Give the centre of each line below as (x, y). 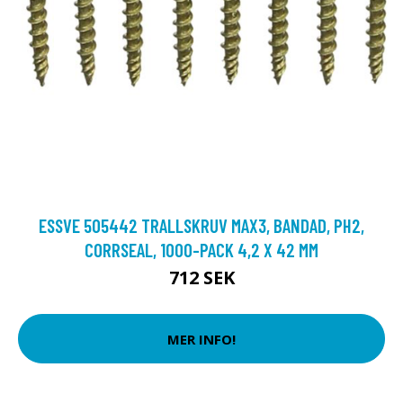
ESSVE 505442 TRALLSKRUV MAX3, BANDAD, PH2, (201, 225)
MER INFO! (201, 339)
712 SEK (201, 278)
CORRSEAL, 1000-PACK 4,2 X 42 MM (201, 250)
